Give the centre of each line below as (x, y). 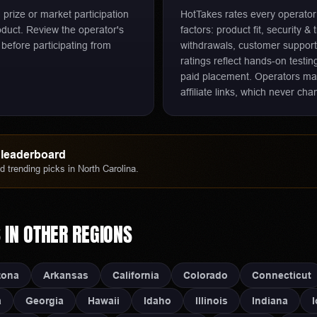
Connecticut (282, 275)
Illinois (212, 300)
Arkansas (66, 275)
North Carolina (107, 169)
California (136, 275)
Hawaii (104, 300)
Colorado (206, 275)
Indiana (270, 300)
